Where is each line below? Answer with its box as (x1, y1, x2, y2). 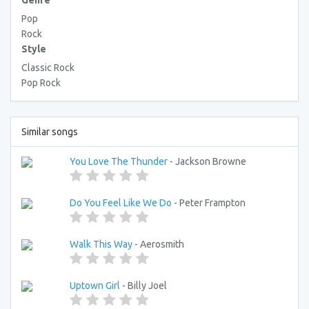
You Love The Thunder (70, 156, 168, 167)
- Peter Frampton (172, 197, 246, 208)
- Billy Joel (120, 280, 167, 291)
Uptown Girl (70, 280, 120, 291)
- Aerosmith (132, 239, 184, 250)
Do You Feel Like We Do (70, 197, 172, 208)
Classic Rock (21, 62, 74, 73)
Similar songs (21, 126, 78, 137)
